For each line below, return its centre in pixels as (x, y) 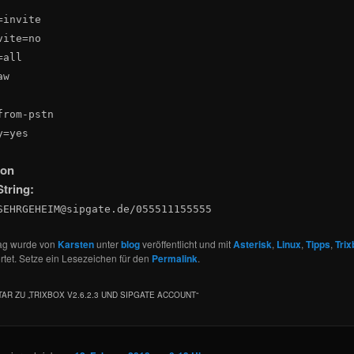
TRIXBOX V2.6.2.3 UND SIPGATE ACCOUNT (112, 295)
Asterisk (252, 244)
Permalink (174, 258)
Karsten (75, 244)
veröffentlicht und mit (186, 243)
